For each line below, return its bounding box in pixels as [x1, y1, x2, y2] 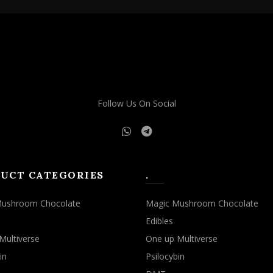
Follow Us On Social [97, 97, 176, 110]
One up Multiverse [146, 233, 218, 245]
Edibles [146, 215, 173, 227]
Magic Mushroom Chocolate [146, 197, 258, 210]
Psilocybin [146, 250, 185, 263]
